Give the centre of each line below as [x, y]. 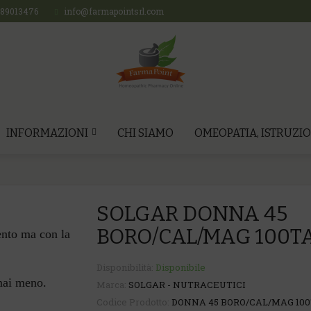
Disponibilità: [126, 267]
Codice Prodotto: [134, 302]
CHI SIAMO [145, 133]
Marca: [112, 285]
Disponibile [180, 267]
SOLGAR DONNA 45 [192, 214]
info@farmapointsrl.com [114, 11]
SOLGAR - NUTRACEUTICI [187, 285]
